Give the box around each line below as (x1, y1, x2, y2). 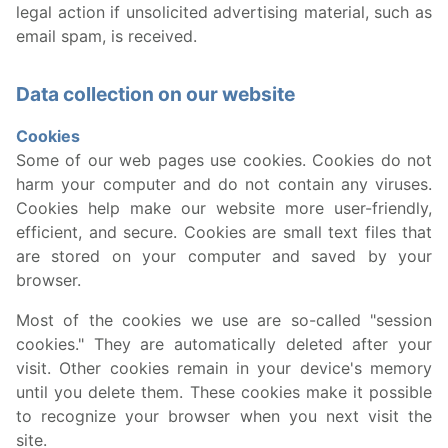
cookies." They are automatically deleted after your (16, 334, 432, 354)
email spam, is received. (16, 26, 197, 46)
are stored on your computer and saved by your (16, 246, 432, 266)
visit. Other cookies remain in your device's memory (16, 358, 432, 378)
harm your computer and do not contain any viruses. (16, 174, 432, 194)
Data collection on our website (16, 82, 295, 106)
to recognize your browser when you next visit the (16, 406, 432, 426)
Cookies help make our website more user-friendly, (16, 198, 432, 218)
